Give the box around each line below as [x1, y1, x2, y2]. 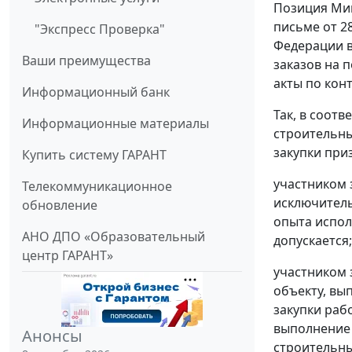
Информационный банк [22, 82, 170, 101]
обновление [22, 196, 97, 214]
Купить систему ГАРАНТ [22, 145, 167, 163]
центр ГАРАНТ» [22, 246, 113, 264]
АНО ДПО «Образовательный [22, 227, 205, 245]
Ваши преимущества [22, 51, 151, 69]
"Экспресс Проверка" [35, 20, 165, 38]
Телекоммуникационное [22, 177, 172, 195]
